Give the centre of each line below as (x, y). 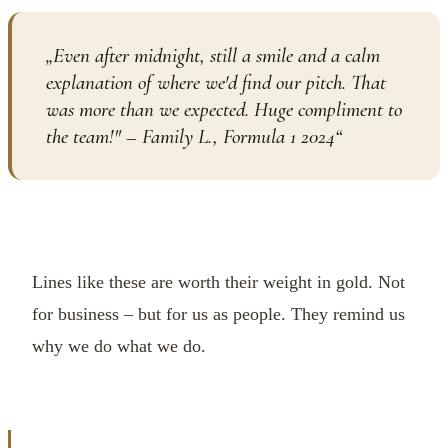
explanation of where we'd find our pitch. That (216, 82)
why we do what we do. (119, 345)
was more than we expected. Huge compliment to (224, 109)
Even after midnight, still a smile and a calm (216, 55)
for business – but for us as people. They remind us (218, 313)
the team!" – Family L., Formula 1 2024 (190, 136)
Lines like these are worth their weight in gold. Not (218, 281)
